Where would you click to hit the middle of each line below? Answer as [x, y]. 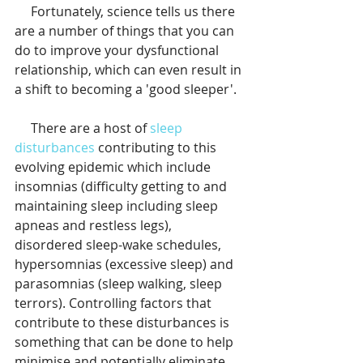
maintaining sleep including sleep [118, 206]
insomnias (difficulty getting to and [122, 187]
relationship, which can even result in [130, 70]
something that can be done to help [126, 342]
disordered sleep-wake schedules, [120, 245]
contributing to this [157, 148]
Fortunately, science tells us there [23, 12]
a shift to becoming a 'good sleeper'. [126, 90]
